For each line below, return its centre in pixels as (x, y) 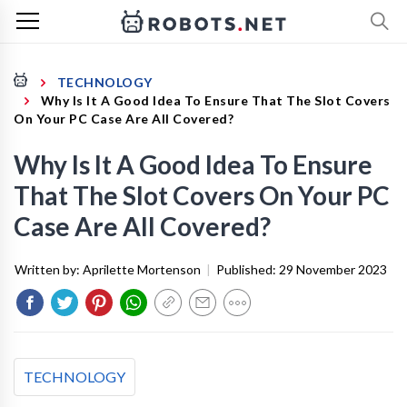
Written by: (49, 269)
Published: (248, 269)
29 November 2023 (333, 269)
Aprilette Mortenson (142, 269)
